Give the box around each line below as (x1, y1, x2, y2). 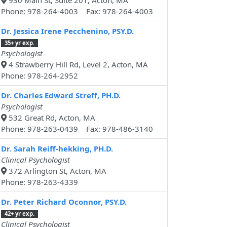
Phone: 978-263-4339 (1, 177, 78, 187)
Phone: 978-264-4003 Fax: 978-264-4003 (1, 6, 153, 17)
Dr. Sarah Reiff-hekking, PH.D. (1, 143, 113, 154)
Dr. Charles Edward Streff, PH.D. (1, 90, 121, 101)
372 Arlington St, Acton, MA (7, 166, 106, 176)
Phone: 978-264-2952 (1, 70, 78, 81)
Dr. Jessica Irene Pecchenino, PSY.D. (1, 26, 134, 36)
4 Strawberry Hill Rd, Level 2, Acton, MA (7, 59, 148, 70)
